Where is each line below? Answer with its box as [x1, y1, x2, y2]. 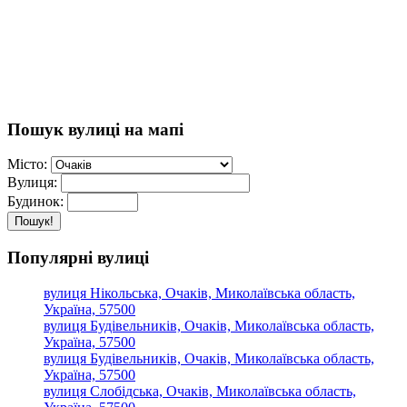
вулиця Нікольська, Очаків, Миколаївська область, [44, 284, 355, 301]
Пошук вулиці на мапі [7, 119, 184, 139]
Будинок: [7, 194, 64, 210]
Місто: [7, 156, 47, 173]
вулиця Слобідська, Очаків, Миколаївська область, [44, 382, 356, 399]
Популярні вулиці [7, 247, 149, 267]
